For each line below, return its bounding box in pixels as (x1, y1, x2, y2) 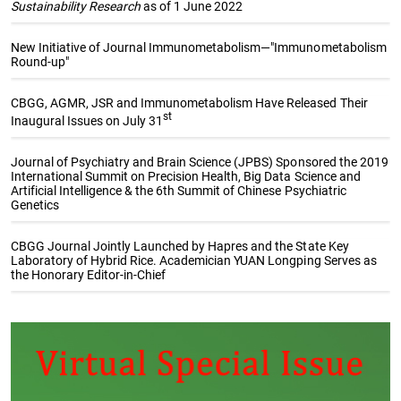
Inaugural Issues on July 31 (11, 114, 164, 129)
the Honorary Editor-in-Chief (11, 268, 166, 283)
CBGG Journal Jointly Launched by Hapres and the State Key (11, 239, 349, 254)
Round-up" (11, 55, 70, 70)
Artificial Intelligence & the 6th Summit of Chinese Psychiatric (11, 183, 346, 199)
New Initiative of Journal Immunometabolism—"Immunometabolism (11, 40, 387, 55)
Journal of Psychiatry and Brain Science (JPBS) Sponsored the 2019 (11, 155, 388, 170)
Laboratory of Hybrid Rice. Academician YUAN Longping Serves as (11, 253, 377, 269)
